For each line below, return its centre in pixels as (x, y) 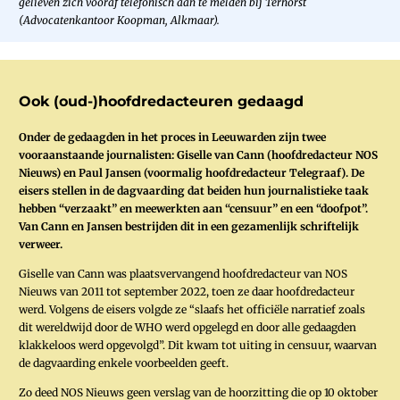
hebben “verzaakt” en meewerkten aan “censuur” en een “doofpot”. (193, 208)
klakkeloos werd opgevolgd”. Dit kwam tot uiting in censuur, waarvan (198, 345)
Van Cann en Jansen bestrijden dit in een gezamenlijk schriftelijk (189, 226)
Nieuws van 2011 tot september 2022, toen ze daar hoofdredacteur (187, 292)
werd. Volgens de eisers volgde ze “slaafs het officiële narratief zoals (192, 309)
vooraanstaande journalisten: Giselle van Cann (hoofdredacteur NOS (198, 154)
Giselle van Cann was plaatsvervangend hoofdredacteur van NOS (183, 274)
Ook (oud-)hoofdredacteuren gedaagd (161, 101)
